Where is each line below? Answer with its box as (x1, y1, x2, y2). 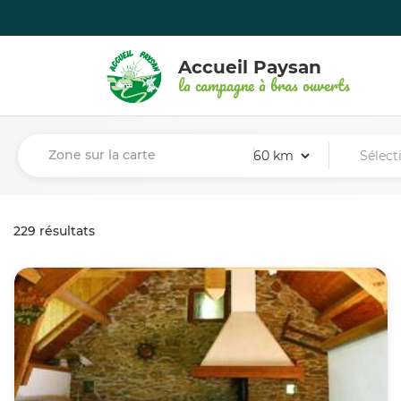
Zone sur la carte (48, 147, 156, 163)
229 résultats (13, 223, 95, 239)
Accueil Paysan (178, 55, 321, 78)
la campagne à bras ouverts (178, 71, 350, 98)
